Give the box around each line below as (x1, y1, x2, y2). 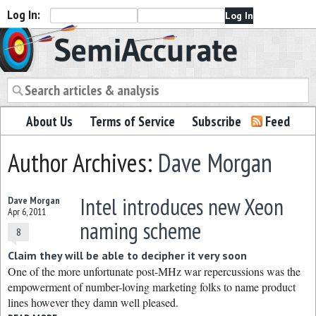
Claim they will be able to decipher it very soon (8, 248, 247, 262)
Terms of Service (90, 113, 175, 130)
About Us (26, 113, 73, 130)
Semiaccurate (6, 25, 123, 58)
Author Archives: (8, 146, 158, 179)
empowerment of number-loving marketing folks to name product (8, 279, 296, 294)
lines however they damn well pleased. (8, 295, 178, 310)
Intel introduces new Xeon (79, 192, 284, 221)
